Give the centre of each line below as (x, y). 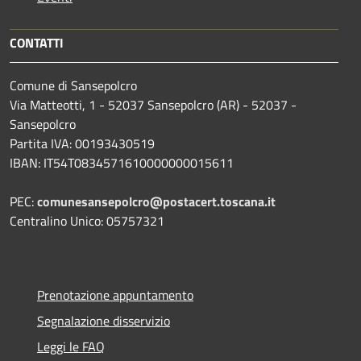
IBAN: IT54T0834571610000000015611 (122, 163)
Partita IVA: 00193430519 (82, 144)
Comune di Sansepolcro (73, 86)
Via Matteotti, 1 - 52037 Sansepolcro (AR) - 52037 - (153, 105)
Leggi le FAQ (71, 347)
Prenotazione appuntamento (115, 295)
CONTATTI (37, 43)
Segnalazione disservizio (104, 321)
